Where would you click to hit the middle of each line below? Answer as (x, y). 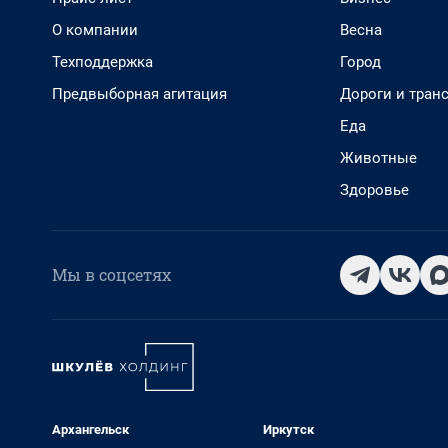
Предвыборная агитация (139, 94)
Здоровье (374, 190)
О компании (95, 30)
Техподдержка (102, 62)
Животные (378, 158)
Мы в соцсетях (111, 274)
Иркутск (288, 429)
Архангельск (90, 429)
